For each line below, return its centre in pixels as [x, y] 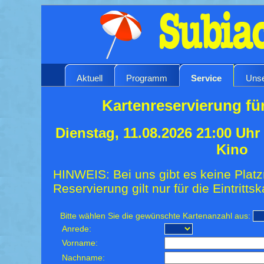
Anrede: [77, 229]
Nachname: [84, 258]
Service [206, 78]
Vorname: [80, 243]
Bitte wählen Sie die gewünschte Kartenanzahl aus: [156, 216]
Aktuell [90, 78]
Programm [147, 78]
